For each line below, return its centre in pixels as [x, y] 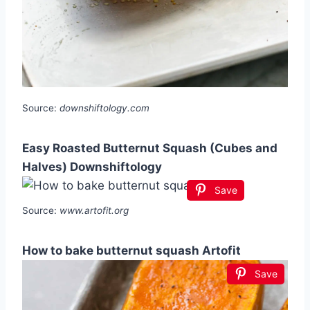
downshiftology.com [104, 108]
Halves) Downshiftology [92, 166]
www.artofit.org [94, 210]
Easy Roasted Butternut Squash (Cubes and [150, 148]
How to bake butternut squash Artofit [131, 250]
